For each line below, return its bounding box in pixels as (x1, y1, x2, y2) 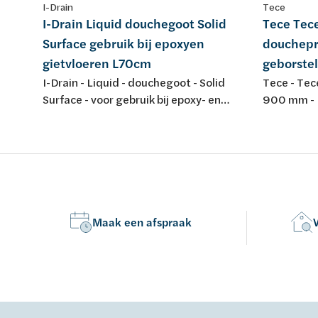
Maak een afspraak (92, 214, 192, 230)
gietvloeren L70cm (43, 55, 151, 72)
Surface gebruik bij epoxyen (43, 35, 204, 53)
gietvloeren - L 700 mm (43, 109, 163, 124)
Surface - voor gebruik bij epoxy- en (43, 92, 221, 106)
